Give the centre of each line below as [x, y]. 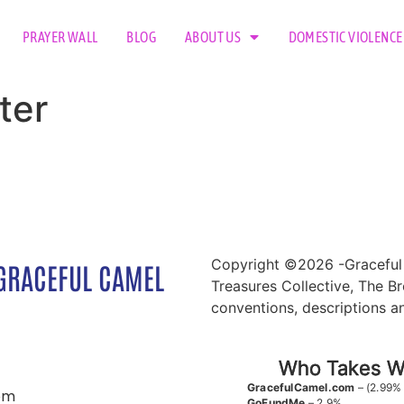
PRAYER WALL [60, 37]
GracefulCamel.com [301, 388]
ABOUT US [213, 37]
